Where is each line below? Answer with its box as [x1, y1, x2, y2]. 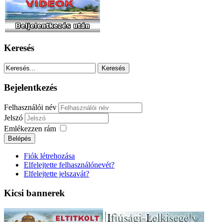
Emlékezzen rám [4, 124, 56, 133]
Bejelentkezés [4, 82, 57, 93]
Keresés [4, 43, 34, 54]
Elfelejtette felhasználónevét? [24, 161, 114, 169]
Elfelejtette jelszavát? [24, 169, 89, 178]
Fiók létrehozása [24, 152, 75, 161]
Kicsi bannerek [4, 187, 65, 198]
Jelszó [4, 113, 25, 122]
